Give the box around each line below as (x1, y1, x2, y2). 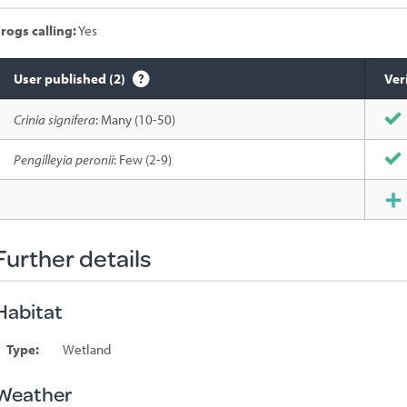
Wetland (62, 341, 111, 358)
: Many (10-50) (94, 111, 175, 128)
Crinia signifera (13, 111, 95, 128)
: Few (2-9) (113, 151, 172, 168)
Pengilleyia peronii (13, 151, 114, 168)
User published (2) (13, 70, 128, 87)
